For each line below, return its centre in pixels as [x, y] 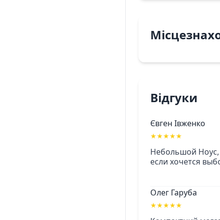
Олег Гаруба [174, 192]
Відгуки [174, 97]
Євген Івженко [178, 123]
